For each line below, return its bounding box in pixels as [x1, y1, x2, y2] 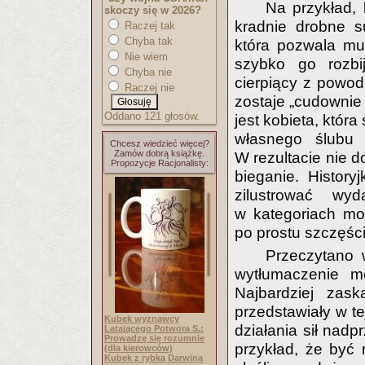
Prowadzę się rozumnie [104, 333, 204, 343]
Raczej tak [121, 20, 175, 32]
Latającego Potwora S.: [104, 323, 204, 333]
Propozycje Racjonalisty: [110, 158, 209, 168]
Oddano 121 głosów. [104, 110, 200, 122]
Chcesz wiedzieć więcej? [109, 139, 209, 148]
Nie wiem [121, 51, 168, 63]
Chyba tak [121, 35, 173, 47]
